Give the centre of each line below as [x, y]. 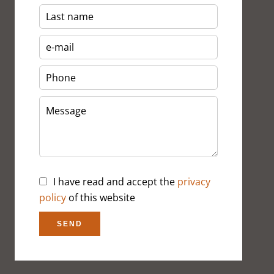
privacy [194, 182]
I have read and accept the [115, 182]
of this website [101, 198]
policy [53, 198]
